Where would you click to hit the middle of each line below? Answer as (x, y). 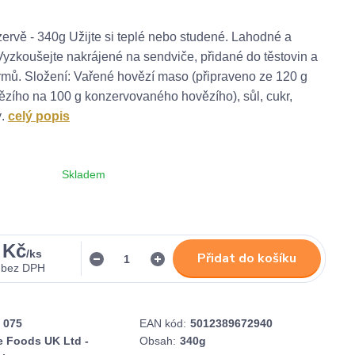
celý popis (39, 116)
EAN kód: (163, 323)
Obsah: (158, 341)
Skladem (84, 174)
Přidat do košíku (247, 258)
